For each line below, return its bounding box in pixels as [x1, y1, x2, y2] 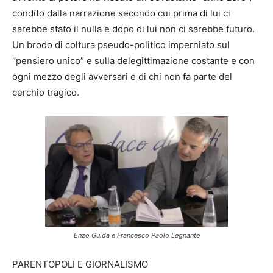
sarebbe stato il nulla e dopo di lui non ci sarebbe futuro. [12, 23, 255, 35]
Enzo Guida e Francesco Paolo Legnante [73, 230, 200, 239]
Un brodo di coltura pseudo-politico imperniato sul [12, 38, 230, 51]
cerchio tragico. [12, 86, 79, 98]
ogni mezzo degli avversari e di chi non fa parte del [12, 70, 232, 82]
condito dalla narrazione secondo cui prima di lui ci [12, 7, 230, 19]
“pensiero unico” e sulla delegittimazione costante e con [12, 54, 255, 66]
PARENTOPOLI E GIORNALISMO [12, 258, 148, 270]
